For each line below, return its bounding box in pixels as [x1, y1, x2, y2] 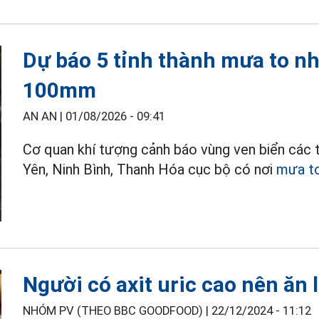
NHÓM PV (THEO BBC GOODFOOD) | [23, 303, 212, 318]
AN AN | [23, 109, 66, 123]
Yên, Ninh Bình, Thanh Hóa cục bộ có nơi [23, 160, 277, 178]
